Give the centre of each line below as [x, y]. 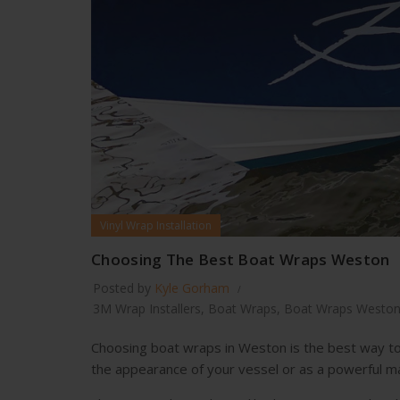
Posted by [124, 287]
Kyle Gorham [192, 287]
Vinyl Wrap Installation [156, 225]
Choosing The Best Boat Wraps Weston [241, 259]
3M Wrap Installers [147, 308]
